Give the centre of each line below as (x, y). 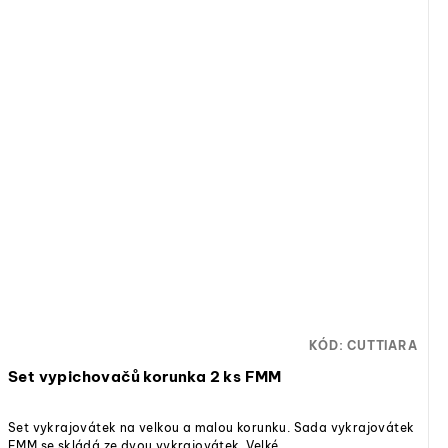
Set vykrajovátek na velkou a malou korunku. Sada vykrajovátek (211, 427)
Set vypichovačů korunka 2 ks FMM (145, 377)
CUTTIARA (382, 346)
